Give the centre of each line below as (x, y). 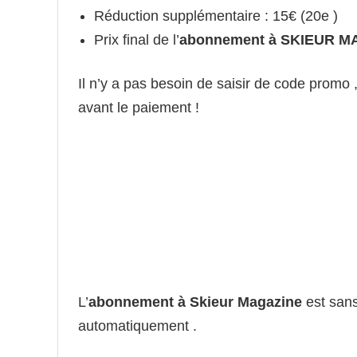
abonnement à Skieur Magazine (195, 302)
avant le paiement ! (139, 107)
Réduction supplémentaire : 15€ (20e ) (216, 16)
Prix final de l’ (137, 39)
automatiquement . (137, 326)
